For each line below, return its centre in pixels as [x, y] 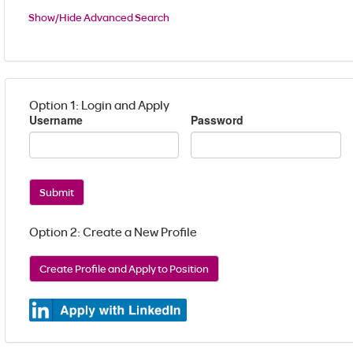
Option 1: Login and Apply [99, 105]
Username [56, 120]
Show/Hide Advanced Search [99, 17]
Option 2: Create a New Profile [113, 232]
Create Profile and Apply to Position [189, 269]
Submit [57, 192]
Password [217, 120]
